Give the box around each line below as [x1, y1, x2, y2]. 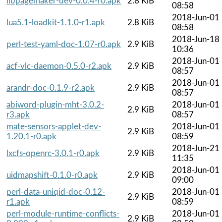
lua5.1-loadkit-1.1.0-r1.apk [6, 18, 105, 27]
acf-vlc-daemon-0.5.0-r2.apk [6, 61, 111, 70]
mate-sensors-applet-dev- [6, 122, 101, 131]
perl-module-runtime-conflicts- [6, 209, 119, 218]
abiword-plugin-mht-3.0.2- [6, 100, 104, 109]
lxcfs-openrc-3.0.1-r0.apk [6, 149, 100, 158]
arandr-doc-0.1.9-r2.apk [6, 83, 95, 92]
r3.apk [6, 110, 30, 119]
